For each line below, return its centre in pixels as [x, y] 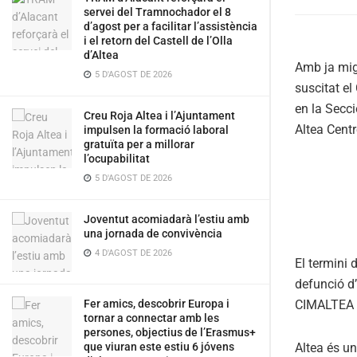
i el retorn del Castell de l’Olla [158, 41]
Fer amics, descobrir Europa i [157, 304]
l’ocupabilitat [117, 159]
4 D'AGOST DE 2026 [132, 253]
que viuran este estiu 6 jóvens [159, 347]
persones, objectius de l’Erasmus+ [170, 332]
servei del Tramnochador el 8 [157, 12]
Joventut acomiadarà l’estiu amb [167, 219]
